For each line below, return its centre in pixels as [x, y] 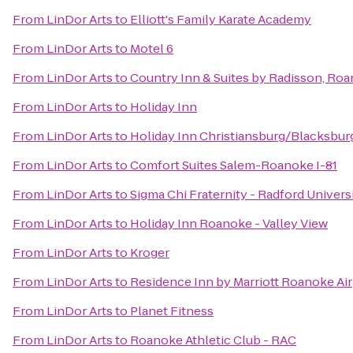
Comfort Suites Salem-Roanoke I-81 [234, 165]
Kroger [150, 253]
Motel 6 [152, 48]
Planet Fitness [172, 311]
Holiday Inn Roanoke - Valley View [229, 223]
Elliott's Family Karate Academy [221, 19]
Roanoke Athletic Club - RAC [213, 340]
